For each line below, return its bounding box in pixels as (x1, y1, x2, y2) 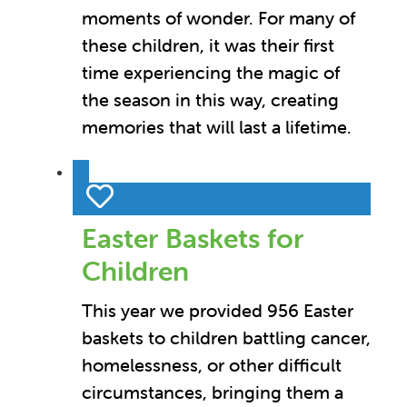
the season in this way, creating (82, 88, 339, 112)
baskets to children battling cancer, (82, 326, 371, 350)
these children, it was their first (82, 34, 334, 57)
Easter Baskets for (82, 222, 303, 256)
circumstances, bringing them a (82, 381, 343, 404)
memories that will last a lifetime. (82, 115, 352, 139)
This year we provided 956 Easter (82, 299, 353, 323)
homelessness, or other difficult (82, 353, 342, 377)
